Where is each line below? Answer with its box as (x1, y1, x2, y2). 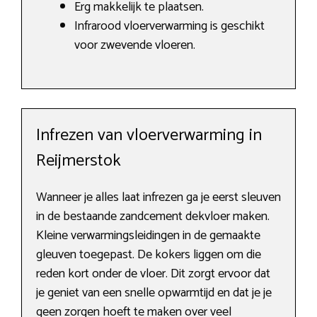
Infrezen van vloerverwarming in (36, 122, 262, 150)
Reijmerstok (36, 147, 121, 175)
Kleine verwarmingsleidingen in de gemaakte (36, 225, 260, 247)
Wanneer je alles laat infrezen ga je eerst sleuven (36, 187, 281, 209)
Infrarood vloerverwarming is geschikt (74, 16, 265, 38)
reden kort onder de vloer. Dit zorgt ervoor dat (36, 263, 270, 285)
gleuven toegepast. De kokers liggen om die (36, 244, 261, 266)
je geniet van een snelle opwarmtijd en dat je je (36, 282, 272, 304)
